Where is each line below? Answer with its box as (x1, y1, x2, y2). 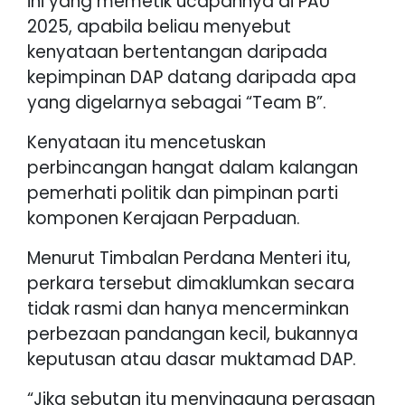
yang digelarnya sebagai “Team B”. (27, 89, 326, 115)
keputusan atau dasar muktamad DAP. (27, 346, 356, 372)
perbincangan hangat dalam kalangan (27, 155, 358, 180)
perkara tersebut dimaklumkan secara (27, 270, 354, 296)
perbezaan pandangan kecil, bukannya (27, 321, 358, 346)
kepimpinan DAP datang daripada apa (27, 64, 356, 89)
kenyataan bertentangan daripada (27, 39, 327, 64)
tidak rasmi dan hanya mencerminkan (27, 296, 349, 321)
